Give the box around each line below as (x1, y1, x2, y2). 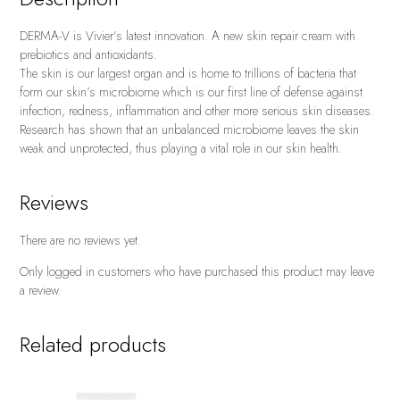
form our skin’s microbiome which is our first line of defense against (20, 83, 363, 102)
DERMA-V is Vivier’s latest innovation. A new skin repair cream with (20, 27, 356, 46)
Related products (20, 329, 167, 361)
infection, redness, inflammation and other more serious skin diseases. (20, 102, 375, 121)
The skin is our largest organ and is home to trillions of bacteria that (20, 64, 357, 83)
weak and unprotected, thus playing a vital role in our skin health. (20, 139, 343, 158)
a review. (20, 281, 62, 300)
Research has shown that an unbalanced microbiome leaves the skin (20, 121, 360, 139)
